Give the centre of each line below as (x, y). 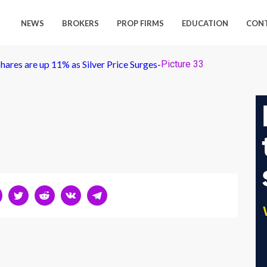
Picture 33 (182, 64)
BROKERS (81, 23)
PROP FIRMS (141, 23)
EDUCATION (205, 23)
